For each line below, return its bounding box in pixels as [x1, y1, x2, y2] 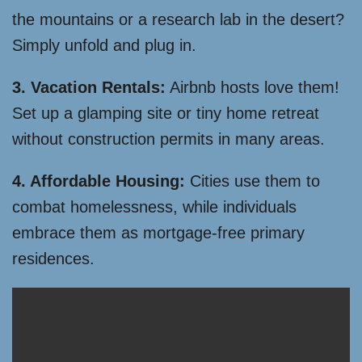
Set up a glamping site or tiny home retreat [12, 104, 319, 123]
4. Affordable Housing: [12, 172, 185, 191]
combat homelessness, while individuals [12, 198, 297, 217]
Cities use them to [185, 172, 320, 191]
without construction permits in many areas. [12, 130, 325, 149]
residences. [12, 250, 95, 268]
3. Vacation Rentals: [12, 78, 166, 97]
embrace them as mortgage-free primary [12, 224, 305, 242]
